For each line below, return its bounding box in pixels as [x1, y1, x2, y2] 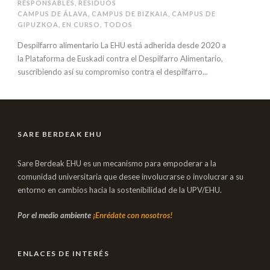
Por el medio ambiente [17, 210, 93, 220]
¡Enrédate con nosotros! [93, 210, 172, 220]
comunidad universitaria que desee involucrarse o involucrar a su [17, 172, 243, 181]
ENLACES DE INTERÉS [17, 249, 109, 258]
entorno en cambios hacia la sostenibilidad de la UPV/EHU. [17, 185, 222, 195]
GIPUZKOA [17, 20, 58, 28]
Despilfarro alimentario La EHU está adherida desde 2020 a [17, 40, 226, 50]
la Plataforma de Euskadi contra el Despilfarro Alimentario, [17, 54, 223, 63]
